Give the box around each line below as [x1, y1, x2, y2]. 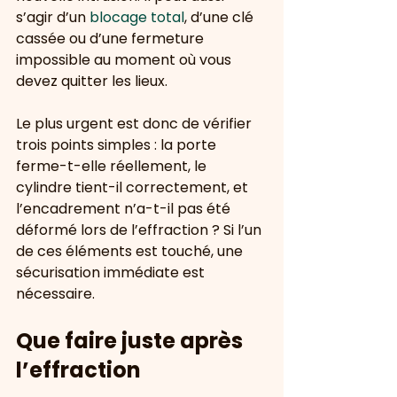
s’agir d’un [16, 7, 90, 27]
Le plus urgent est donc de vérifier [16, 113, 255, 134]
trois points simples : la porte [16, 135, 220, 155]
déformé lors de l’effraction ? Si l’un [16, 220, 265, 240]
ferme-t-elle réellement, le [16, 156, 210, 176]
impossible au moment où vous [16, 50, 235, 70]
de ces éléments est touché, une [16, 241, 246, 261]
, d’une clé [184, 7, 257, 27]
